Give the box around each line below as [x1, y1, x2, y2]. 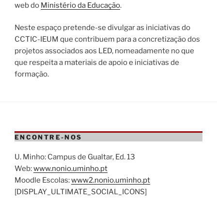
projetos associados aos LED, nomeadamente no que [15, 46, 194, 55]
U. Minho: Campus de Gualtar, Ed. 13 [15, 152, 135, 161]
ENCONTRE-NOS [15, 133, 82, 141]
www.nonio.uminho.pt [33, 164, 108, 173]
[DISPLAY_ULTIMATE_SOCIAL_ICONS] [15, 187, 147, 196]
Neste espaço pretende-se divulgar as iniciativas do [15, 23, 190, 32]
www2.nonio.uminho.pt [71, 175, 150, 185]
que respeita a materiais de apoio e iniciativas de [15, 58, 179, 67]
